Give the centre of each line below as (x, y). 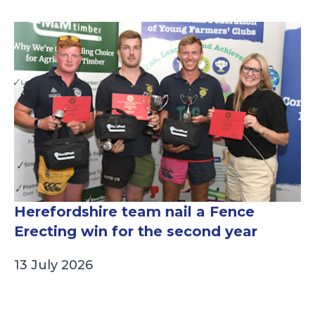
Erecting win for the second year (136, 232)
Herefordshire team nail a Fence (134, 212)
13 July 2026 (53, 265)
